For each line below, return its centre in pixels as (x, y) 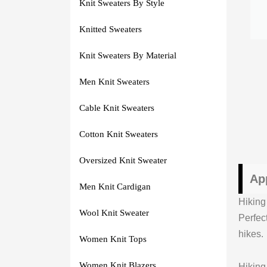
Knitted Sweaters (110, 29)
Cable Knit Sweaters (117, 108)
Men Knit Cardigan (115, 186)
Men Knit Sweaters (114, 81)
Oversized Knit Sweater (123, 160)
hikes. (251, 234)
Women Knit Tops (113, 239)
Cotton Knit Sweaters (118, 134)
